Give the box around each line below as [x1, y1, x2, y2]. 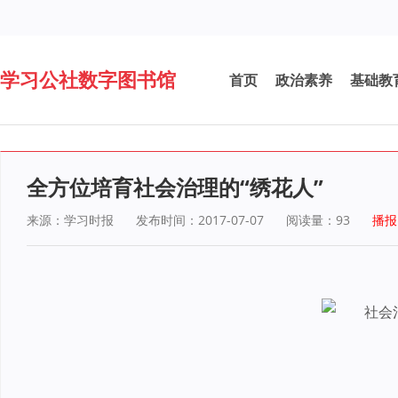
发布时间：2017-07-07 [136, 211, 264, 228]
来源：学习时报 [27, 211, 114, 228]
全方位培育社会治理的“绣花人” [27, 172, 323, 202]
